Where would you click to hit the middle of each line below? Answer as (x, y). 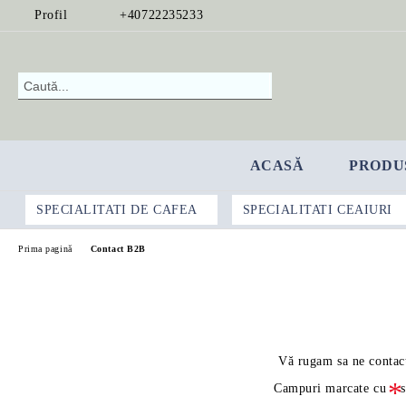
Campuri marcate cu (330, 388)
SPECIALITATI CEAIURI (317, 209)
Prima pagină (45, 248)
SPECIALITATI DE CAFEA (117, 209)
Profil (51, 15)
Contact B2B (118, 248)
